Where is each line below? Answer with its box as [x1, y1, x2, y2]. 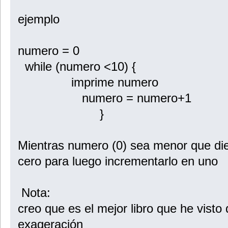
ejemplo [17, 12, 60, 26]
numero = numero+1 [17, 91, 191, 105]
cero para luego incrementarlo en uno [17, 154, 218, 168]
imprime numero [17, 75, 158, 89]
